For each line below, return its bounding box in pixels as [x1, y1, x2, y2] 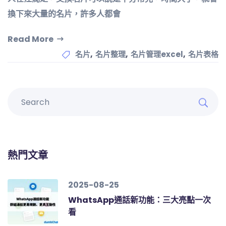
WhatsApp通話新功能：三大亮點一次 [68, 194, 211, 206]
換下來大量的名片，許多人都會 [8, 8, 121, 20]
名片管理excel [131, 49, 183, 60]
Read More [8, 33, 53, 45]
